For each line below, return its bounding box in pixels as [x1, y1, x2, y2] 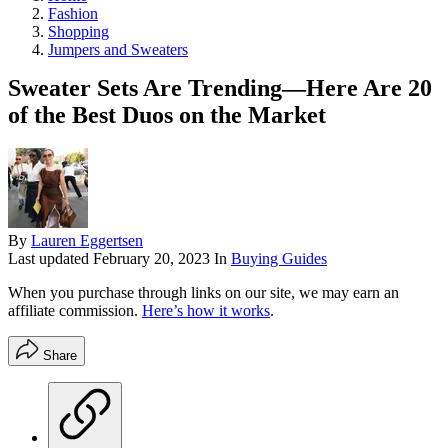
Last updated [8, 250, 93, 268]
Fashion [48, 4, 98, 22]
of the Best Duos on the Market [8, 101, 326, 128]
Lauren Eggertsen [31, 232, 143, 250]
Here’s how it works [142, 302, 270, 320]
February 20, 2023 [93, 250, 210, 268]
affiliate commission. [8, 302, 142, 320]
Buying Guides [231, 250, 327, 268]
